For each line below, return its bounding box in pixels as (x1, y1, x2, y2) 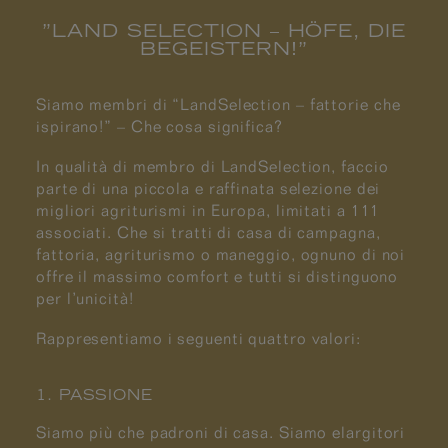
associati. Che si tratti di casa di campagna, (36, 223, 381, 242)
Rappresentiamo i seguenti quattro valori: (36, 329, 361, 348)
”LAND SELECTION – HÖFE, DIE (42, 19, 406, 42)
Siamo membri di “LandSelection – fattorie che (36, 95, 401, 114)
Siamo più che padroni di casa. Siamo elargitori (36, 423, 406, 442)
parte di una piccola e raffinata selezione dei (36, 179, 381, 198)
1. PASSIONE (36, 386, 153, 404)
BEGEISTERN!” (140, 37, 308, 60)
